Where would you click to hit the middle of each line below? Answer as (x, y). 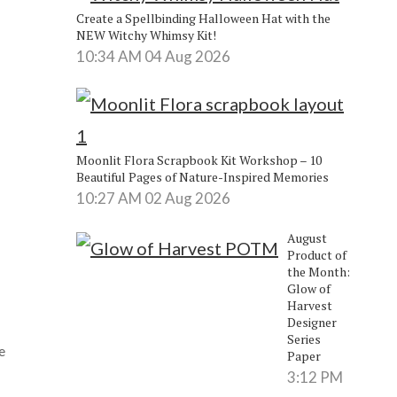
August (307, 237)
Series (304, 339)
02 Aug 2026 (187, 198)
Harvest (309, 305)
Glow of (308, 288)
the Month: (318, 271)
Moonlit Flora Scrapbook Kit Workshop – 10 (198, 160)
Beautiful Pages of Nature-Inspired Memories (202, 176)
